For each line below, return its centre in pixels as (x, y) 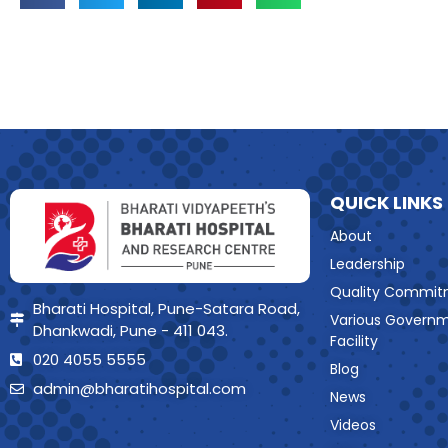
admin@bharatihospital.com (139, 389)
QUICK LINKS (386, 203)
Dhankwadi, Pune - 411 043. (130, 331)
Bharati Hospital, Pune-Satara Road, (166, 309)
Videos (353, 425)
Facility (354, 341)
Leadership (367, 264)
